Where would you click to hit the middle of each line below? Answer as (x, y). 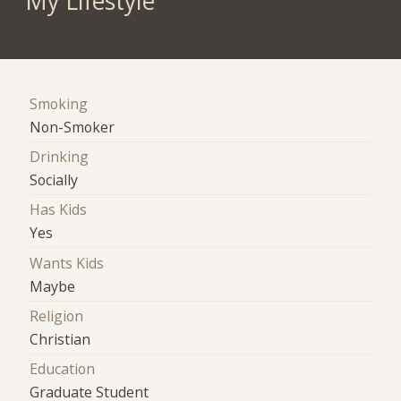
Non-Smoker (73, 127)
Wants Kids (67, 263)
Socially (54, 179)
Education (63, 369)
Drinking (60, 156)
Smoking (59, 103)
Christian (60, 339)
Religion (57, 316)
